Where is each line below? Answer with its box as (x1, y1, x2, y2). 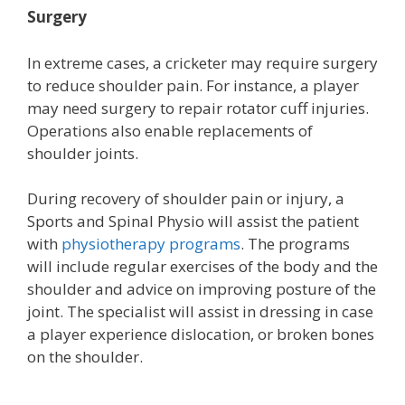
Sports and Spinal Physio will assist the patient (27, 211, 359, 231)
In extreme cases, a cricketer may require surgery (27, 52, 378, 73)
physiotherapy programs (61, 233, 240, 254)
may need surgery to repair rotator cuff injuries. (27, 97, 369, 118)
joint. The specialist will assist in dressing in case (27, 301, 373, 322)
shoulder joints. (27, 142, 138, 164)
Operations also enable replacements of (27, 119, 313, 141)
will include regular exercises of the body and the (27, 256, 378, 277)
